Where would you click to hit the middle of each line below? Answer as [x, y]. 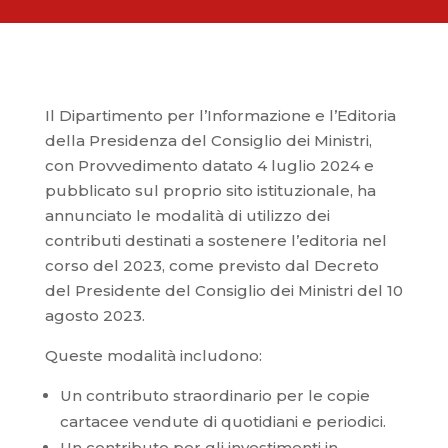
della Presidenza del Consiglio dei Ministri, [208, 140]
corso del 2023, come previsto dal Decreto [211, 265]
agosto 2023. [94, 315]
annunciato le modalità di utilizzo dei [187, 215]
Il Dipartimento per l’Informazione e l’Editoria [220, 115]
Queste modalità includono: [153, 355]
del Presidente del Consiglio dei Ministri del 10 [223, 290]
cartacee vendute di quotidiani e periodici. [222, 421]
